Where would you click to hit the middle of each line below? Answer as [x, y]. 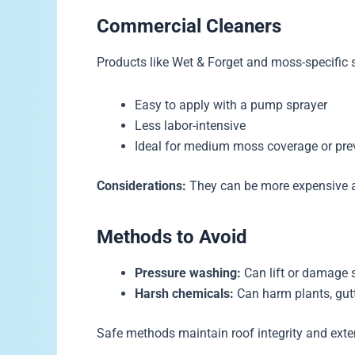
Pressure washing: [188, 273]
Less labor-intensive [190, 126]
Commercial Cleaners [189, 26]
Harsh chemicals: [184, 294]
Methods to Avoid [172, 237]
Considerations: [141, 186]
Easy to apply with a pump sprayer [231, 105]
